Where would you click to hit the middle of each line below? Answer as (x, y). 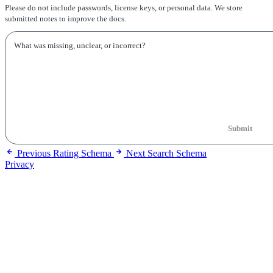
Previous (34, 153)
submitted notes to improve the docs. (66, 19)
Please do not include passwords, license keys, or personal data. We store (124, 8)
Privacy (19, 164)
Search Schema (177, 153)
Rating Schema (82, 153)
